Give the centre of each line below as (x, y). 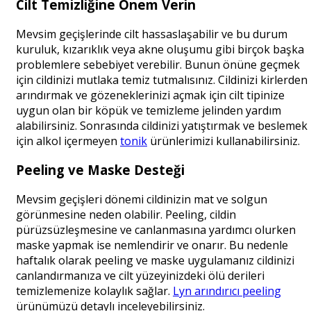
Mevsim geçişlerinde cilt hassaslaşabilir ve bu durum (152, 34)
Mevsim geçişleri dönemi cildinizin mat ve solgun (142, 200)
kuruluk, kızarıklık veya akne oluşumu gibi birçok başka (160, 49)
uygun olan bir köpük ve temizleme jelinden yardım (149, 110)
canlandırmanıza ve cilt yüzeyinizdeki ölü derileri (140, 276)
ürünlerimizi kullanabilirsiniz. (224, 141)
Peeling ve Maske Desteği (100, 170)
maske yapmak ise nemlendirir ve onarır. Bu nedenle (152, 245)
